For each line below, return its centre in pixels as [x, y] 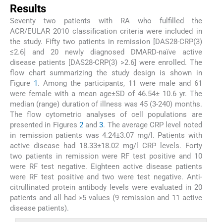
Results [28, 8]
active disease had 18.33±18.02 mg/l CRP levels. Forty [106, 145]
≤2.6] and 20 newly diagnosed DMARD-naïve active [106, 52]
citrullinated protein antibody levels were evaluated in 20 [106, 187]
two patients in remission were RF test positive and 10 [106, 156]
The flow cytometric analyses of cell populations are [106, 114]
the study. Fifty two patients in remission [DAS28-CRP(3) [106, 41]
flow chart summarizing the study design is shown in [106, 73]
